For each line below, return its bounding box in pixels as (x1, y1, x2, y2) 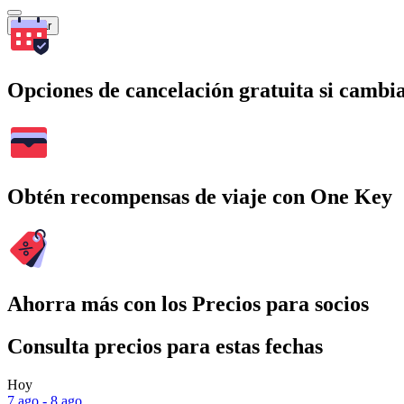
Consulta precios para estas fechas (7, 335, 323, 359)
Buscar (14, 18, 51, 32)
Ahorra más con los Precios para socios (7, 292, 369, 317)
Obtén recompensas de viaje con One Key (7, 185, 392, 209)
